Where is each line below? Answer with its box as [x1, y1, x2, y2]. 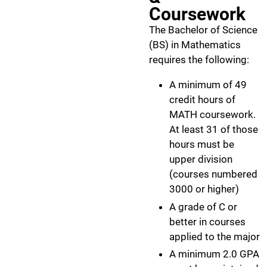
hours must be [169, 138, 234, 151]
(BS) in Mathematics [149, 39, 241, 51]
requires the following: [149, 54, 249, 66]
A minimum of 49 [169, 79, 247, 91]
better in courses [169, 215, 246, 228]
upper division [169, 153, 232, 166]
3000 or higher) [169, 183, 239, 195]
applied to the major [169, 230, 260, 243]
